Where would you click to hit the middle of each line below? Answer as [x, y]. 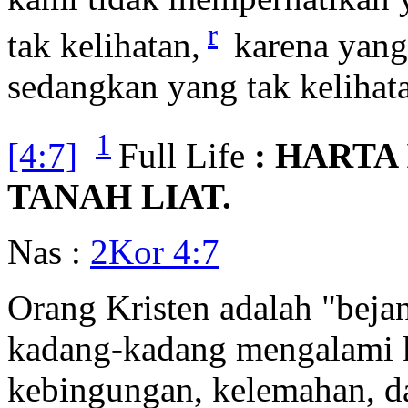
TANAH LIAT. [119, 197]
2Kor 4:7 [155, 252]
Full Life [182, 156]
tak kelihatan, [104, 46]
